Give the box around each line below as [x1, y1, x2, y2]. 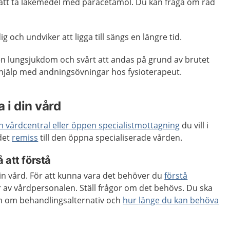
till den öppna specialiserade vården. [38, 132, 183, 143]
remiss [12, 132, 39, 143]
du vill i [180, 120, 209, 131]
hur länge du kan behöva [123, 195, 219, 206]
